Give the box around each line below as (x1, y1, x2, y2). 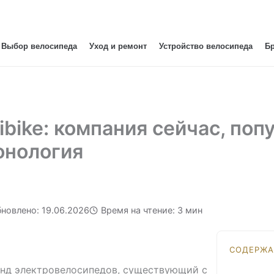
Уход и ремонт (89, 42, 147, 51)
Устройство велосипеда (158, 42, 253, 51)
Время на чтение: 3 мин (101, 205, 202, 215)
